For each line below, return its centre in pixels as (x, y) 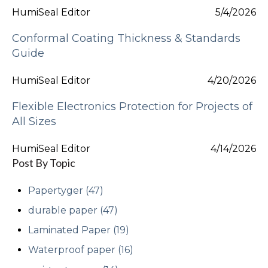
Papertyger (57, 190)
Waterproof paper (73, 250)
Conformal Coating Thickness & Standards (126, 38)
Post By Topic (44, 163)
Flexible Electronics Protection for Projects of (132, 107)
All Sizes (34, 122)
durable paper (64, 211)
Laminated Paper (71, 230)
